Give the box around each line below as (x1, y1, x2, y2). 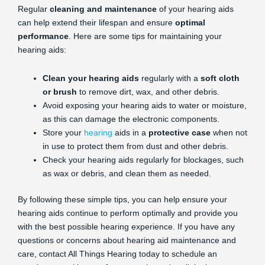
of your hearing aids (157, 4, 234, 14)
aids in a (112, 127, 148, 137)
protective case (148, 127, 211, 137)
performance (18, 31, 69, 41)
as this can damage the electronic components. (43, 114, 219, 124)
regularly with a (139, 73, 201, 83)
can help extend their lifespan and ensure (18, 18, 175, 27)
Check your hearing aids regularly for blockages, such (43, 154, 244, 164)
